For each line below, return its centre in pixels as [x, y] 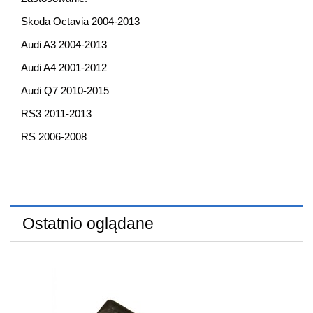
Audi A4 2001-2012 [64, 68]
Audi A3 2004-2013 [64, 45]
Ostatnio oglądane [88, 224]
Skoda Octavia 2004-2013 [80, 22]
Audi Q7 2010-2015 [65, 91]
